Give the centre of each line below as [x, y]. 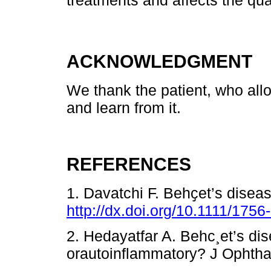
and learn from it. [124, 107]
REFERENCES [129, 164]
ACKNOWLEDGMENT [159, 61]
